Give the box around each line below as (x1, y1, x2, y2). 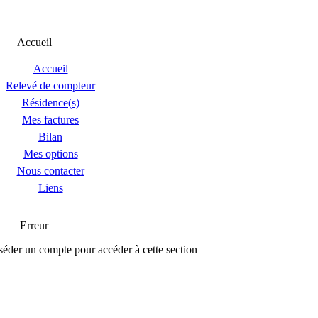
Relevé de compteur (6, 79, 95, 92)
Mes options (23, 148, 78, 160)
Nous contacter (16, 165, 84, 177)
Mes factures (22, 114, 79, 126)
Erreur (20, 219, 48, 231)
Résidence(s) (21, 97, 79, 109)
